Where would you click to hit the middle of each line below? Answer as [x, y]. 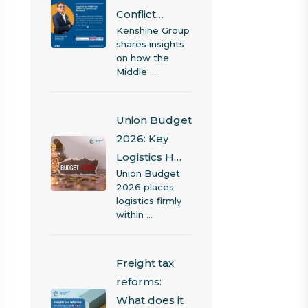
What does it [150, 300]
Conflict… [140, 14]
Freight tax [145, 263]
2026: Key [142, 139]
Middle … [136, 71]
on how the [142, 58]
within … [134, 214]
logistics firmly [148, 201]
